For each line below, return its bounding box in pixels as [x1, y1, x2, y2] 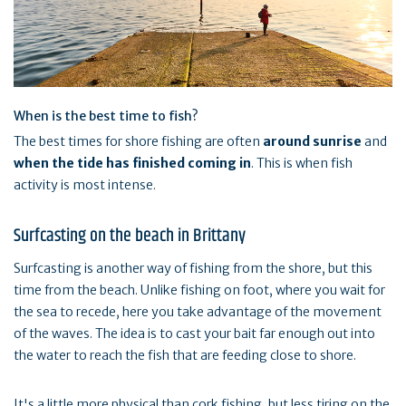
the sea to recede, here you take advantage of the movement [14, 303, 382, 320]
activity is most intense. [14, 176, 156, 193]
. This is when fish [251, 154, 353, 171]
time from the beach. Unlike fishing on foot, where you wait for [14, 281, 385, 298]
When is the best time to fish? [14, 107, 198, 124]
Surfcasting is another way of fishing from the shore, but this [14, 259, 372, 276]
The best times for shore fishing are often [14, 132, 263, 150]
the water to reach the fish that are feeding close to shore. [14, 346, 356, 363]
